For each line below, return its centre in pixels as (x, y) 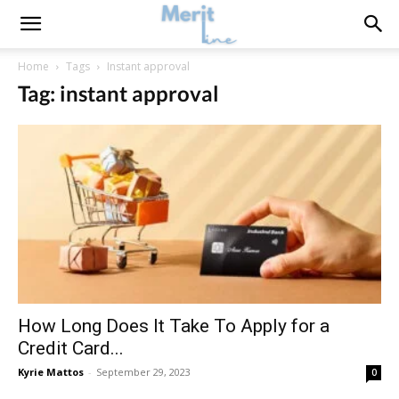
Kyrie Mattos (51, 372)
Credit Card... (71, 349)
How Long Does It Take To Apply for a (174, 326)
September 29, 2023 (143, 372)
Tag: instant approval (118, 93)
